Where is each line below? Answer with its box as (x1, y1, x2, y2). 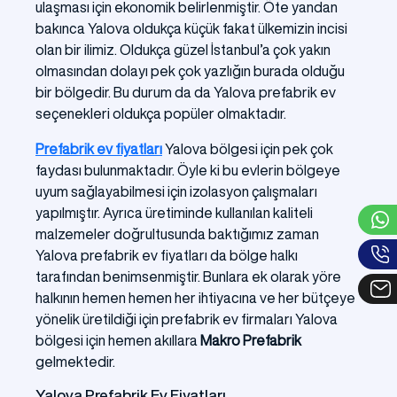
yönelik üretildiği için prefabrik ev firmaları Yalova (35, 311, 338, 326)
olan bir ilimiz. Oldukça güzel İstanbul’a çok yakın (35, 42, 331, 57)
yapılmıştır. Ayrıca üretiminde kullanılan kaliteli (35, 205, 313, 220)
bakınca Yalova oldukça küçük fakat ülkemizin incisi (35, 20, 347, 35)
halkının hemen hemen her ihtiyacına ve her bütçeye (35, 290, 355, 305)
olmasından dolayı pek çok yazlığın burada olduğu (35, 63, 345, 78)
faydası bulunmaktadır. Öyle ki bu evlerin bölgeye (35, 162, 340, 177)
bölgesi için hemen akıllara (35, 332, 200, 347)
